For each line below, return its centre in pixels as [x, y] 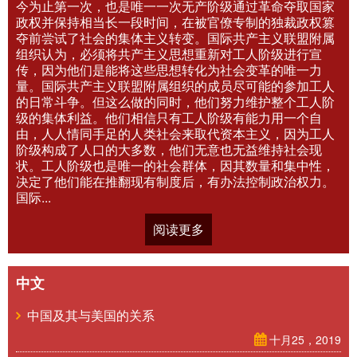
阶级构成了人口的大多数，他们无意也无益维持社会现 [169, 149]
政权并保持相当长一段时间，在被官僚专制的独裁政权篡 [175, 22]
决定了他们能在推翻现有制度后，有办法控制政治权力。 [175, 181]
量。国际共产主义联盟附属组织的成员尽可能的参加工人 [175, 86]
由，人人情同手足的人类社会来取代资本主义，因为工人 [175, 133]
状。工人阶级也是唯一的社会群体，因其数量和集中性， [175, 165]
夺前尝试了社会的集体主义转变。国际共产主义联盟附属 [175, 38]
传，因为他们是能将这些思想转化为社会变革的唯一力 [169, 70]
